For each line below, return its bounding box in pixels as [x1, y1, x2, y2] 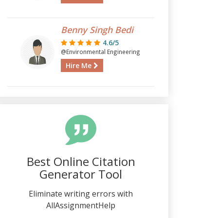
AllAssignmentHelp [46, 200, 115, 211]
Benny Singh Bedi [60, 24, 133, 36]
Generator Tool [39, 166, 122, 182]
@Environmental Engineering [60, 48, 140, 55]
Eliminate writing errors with [29, 188, 133, 199]
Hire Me [65, 61, 93, 70]
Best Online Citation [26, 153, 135, 169]
